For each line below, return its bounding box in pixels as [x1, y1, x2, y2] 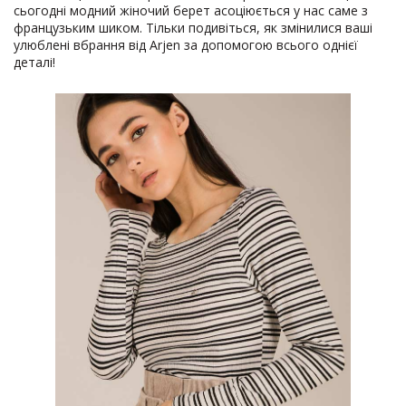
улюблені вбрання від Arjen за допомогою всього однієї [14, 35, 358, 53]
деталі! [14, 53, 55, 71]
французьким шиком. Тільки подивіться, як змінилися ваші [14, 18, 372, 36]
